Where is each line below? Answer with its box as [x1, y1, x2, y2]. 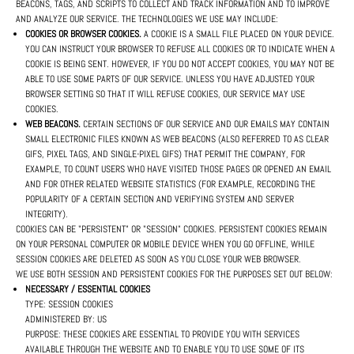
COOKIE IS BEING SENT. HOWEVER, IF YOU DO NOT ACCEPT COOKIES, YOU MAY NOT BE [25, 58, 334, 71]
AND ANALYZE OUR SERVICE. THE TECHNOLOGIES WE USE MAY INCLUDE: [16, 13, 278, 26]
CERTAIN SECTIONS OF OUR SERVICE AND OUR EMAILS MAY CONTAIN [81, 118, 330, 131]
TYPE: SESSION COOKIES [25, 298, 113, 311]
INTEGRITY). [25, 208, 68, 221]
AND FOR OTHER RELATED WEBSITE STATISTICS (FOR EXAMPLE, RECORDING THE [25, 178, 315, 191]
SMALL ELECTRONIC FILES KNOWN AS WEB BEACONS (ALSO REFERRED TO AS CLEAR [25, 133, 329, 146]
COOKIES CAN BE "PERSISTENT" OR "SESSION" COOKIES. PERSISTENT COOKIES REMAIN [16, 223, 327, 236]
